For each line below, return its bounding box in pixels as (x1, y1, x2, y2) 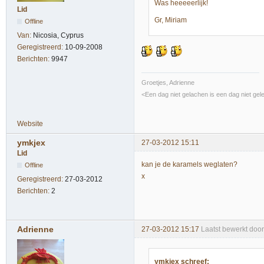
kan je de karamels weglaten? (141, 160, 237, 169)
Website (17, 119, 43, 128)
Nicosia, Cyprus (33, 31, 84, 40)
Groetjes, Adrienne (141, 78, 194, 86)
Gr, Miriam (154, 15, 187, 24)
